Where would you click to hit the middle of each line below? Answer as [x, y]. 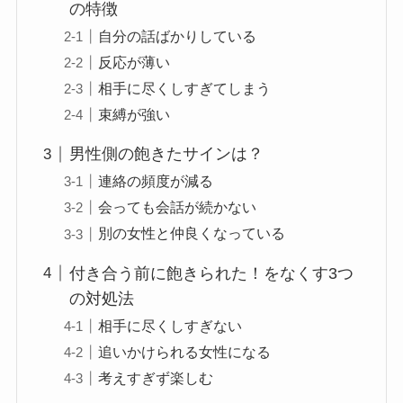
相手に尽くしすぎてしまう [185, 88]
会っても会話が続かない [178, 207]
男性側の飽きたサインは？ [167, 154]
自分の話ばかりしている [178, 36]
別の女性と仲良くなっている [192, 233]
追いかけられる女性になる [185, 352]
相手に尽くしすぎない [170, 325]
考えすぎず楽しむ [156, 378]
